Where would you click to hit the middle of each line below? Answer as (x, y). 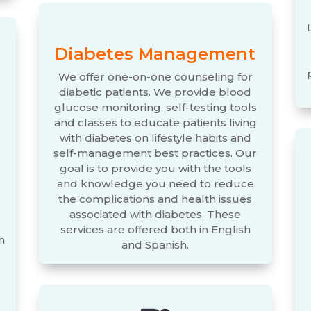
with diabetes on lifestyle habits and (155, 137)
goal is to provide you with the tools (155, 168)
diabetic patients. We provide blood (155, 92)
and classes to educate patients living (155, 122)
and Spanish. (155, 244)
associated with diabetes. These (155, 214)
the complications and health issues (155, 199)
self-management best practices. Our (155, 153)
